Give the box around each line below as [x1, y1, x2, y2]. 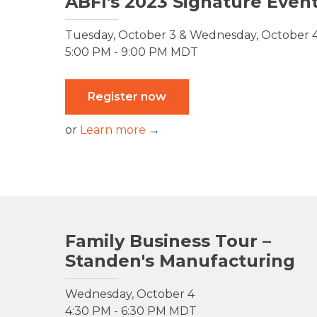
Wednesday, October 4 [65, 287, 195, 301]
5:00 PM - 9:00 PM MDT [65, 45, 198, 59]
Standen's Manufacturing [65, 250, 295, 272]
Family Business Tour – [65, 231, 271, 252]
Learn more [80, 123, 146, 137]
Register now [88, 90, 166, 104]
